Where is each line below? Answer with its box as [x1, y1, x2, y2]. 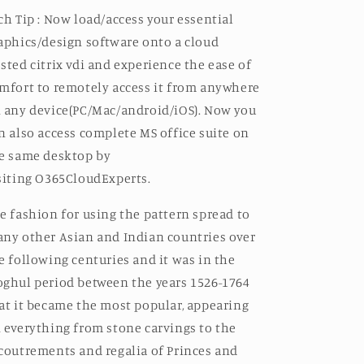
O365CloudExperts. [35, 170, 151, 187]
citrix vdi [30, 56, 85, 73]
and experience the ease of [87, 56, 252, 73]
